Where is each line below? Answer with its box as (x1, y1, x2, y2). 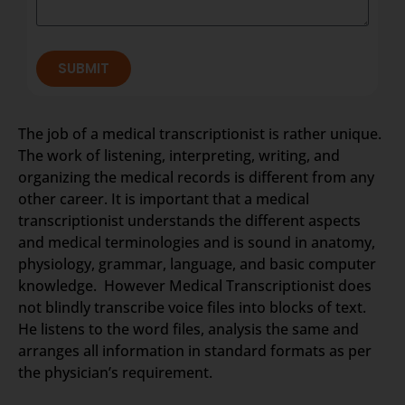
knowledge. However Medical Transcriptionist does (18, 275, 372, 296)
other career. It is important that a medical (18, 188, 309, 209)
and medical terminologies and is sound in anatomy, (18, 231, 375, 252)
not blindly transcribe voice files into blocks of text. (18, 297, 370, 317)
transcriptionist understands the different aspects (18, 210, 361, 231)
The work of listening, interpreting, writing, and (18, 145, 340, 165)
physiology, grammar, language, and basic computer (18, 253, 376, 274)
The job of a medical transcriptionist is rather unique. (18, 123, 381, 144)
